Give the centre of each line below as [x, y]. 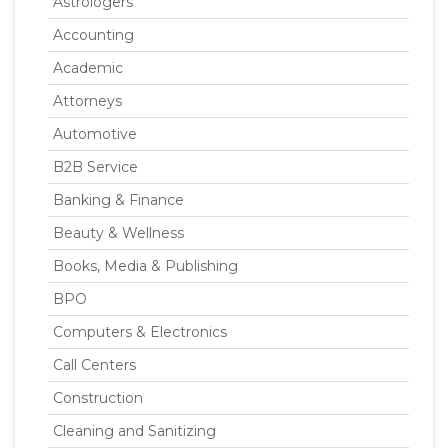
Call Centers [94, 365]
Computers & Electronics [140, 332]
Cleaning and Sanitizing [134, 431]
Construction [98, 398]
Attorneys [87, 101]
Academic [88, 68]
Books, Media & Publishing [145, 266]
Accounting [93, 35]
